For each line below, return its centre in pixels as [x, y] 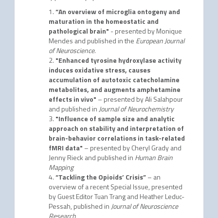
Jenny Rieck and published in [91, 157]
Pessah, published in [80, 206]
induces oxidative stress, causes [99, 70]
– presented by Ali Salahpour [139, 99]
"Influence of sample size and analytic [115, 118]
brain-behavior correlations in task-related [117, 138]
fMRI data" [65, 148]
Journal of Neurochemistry [136, 109]
